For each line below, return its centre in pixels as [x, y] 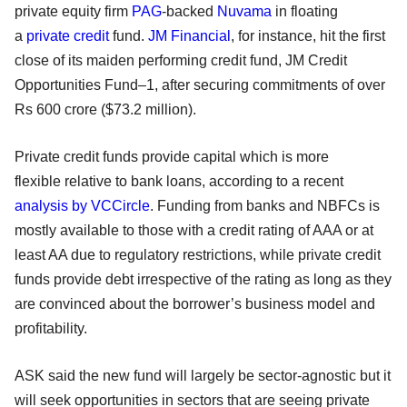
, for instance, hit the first [308, 35]
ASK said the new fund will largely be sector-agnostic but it [203, 375]
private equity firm [73, 11]
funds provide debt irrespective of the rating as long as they [203, 279]
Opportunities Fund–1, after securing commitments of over [200, 84]
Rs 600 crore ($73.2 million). [107, 109]
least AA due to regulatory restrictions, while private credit [198, 254]
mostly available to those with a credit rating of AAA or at [194, 230]
